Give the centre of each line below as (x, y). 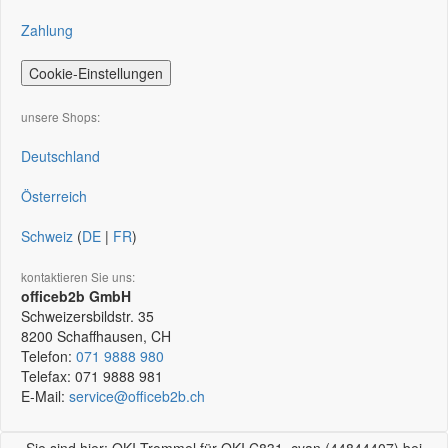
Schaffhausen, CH (114, 336)
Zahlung (47, 30)
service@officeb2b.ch (137, 396)
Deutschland (60, 156)
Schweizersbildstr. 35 (87, 316)
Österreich (54, 196)
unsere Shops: (60, 116)
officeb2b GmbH (76, 296)
